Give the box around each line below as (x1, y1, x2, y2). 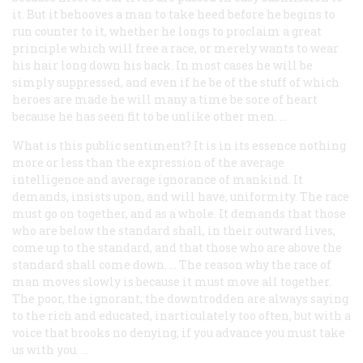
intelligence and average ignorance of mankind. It (12, 171, 303, 187)
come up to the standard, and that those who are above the (12, 239, 342, 255)
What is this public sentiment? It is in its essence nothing (12, 137, 346, 153)
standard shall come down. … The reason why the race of (12, 256, 331, 272)
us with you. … (12, 341, 88, 357)
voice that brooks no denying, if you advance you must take (12, 324, 345, 340)
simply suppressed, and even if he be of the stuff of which (12, 74, 340, 90)
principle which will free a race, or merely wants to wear (12, 40, 339, 56)
